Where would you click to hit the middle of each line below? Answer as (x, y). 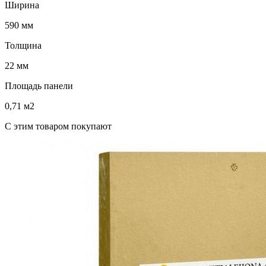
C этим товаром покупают (58, 126)
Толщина (23, 45)
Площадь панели (39, 85)
